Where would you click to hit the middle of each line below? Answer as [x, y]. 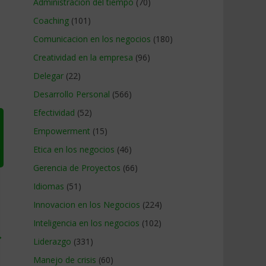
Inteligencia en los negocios [86, 223]
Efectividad [54, 113]
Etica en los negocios [74, 149]
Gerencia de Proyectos [77, 168]
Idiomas [49, 186]
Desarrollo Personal [72, 94]
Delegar [48, 76]
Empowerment [62, 131]
